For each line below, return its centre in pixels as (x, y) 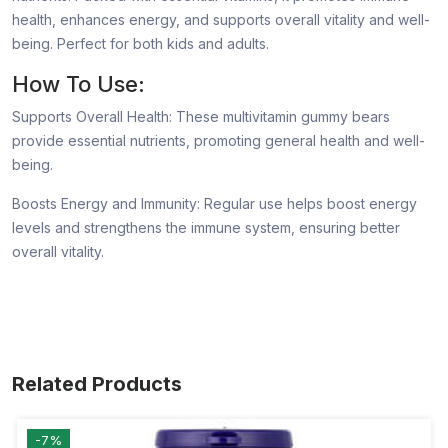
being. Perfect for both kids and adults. (140, 44)
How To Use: (78, 84)
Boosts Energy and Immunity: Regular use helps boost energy (214, 204)
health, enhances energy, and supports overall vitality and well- (221, 20)
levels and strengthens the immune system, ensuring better (206, 228)
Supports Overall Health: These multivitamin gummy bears (201, 117)
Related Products (97, 384)
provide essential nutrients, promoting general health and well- (218, 141)
